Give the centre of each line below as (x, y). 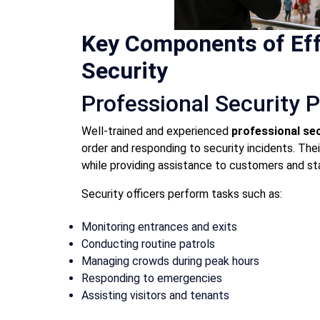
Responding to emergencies (152, 278)
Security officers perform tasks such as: (182, 194)
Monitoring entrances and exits (159, 226)
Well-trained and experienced (156, 131)
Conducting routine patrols (148, 244)
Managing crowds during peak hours (170, 261)
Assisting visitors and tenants (155, 295)
